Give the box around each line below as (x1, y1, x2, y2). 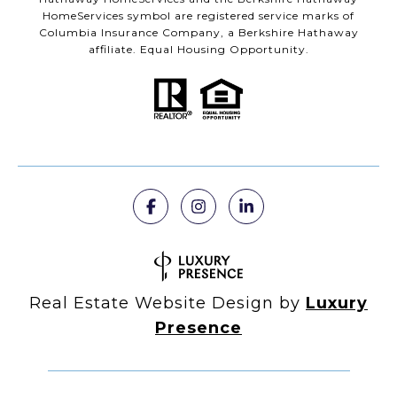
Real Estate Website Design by (29, 293, 306, 314)
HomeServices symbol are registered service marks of (43, 8, 354, 22)
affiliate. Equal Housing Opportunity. (88, 42, 309, 56)
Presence (155, 318, 242, 339)
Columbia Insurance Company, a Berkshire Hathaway (38, 25, 359, 39)
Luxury (306, 293, 368, 314)
